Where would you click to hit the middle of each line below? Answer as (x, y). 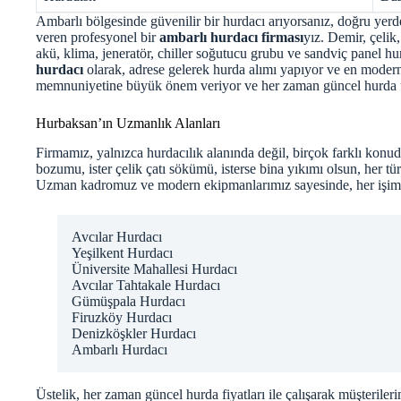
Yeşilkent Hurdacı (122, 253)
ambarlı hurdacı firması (231, 38)
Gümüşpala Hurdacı (128, 302)
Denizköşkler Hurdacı (134, 334)
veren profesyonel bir (98, 38)
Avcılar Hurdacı (117, 237)
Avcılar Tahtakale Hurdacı (146, 286)
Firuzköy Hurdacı (122, 318)
